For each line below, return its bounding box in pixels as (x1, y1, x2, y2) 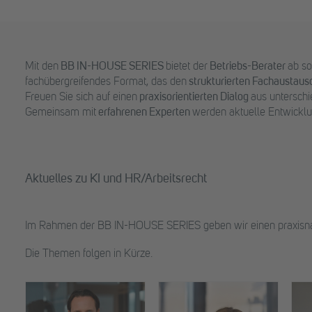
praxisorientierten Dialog (139, 92, 251, 104)
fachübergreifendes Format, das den (25, 77, 189, 88)
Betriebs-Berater (210, 61, 286, 73)
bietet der (164, 61, 208, 73)
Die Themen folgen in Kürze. (25, 249, 153, 260)
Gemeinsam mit (25, 107, 98, 119)
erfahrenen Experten (98, 107, 190, 119)
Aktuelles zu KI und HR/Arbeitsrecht (25, 173, 207, 186)
